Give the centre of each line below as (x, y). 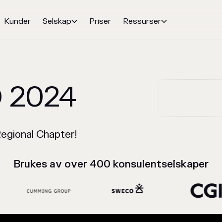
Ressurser (142, 21)
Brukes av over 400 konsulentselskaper (111, 164)
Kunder (17, 21)
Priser (100, 21)
